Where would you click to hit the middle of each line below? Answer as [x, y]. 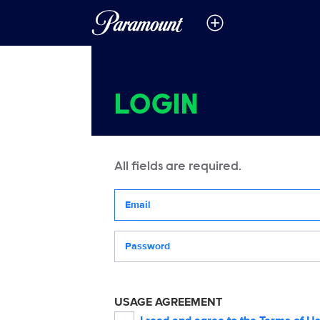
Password [140, 238]
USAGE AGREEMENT [168, 302]
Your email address [164, 196]
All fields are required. [178, 167]
